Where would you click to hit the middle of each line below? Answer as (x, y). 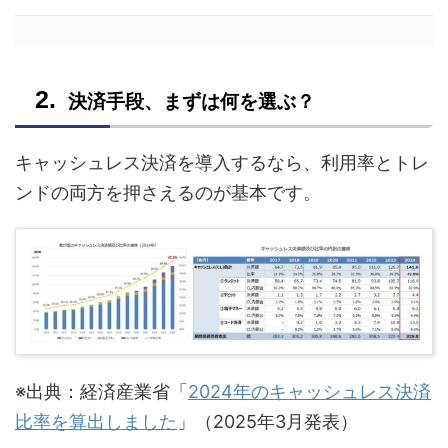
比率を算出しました (96, 422)
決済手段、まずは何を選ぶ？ (191, 101)
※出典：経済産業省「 (101, 392)
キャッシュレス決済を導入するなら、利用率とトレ (222, 162)
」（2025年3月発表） (267, 422)
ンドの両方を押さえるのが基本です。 (168, 192)
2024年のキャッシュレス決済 (309, 392)
